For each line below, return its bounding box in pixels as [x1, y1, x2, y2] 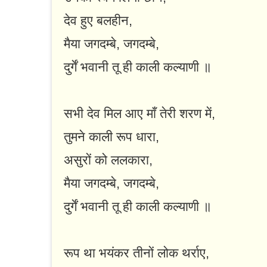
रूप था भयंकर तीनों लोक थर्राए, [64, 246, 209, 261]
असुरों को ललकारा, [64, 153, 153, 168]
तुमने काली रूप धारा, [64, 129, 159, 145]
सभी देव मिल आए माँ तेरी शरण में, [64, 106, 215, 122]
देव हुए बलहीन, [64, 13, 132, 29]
